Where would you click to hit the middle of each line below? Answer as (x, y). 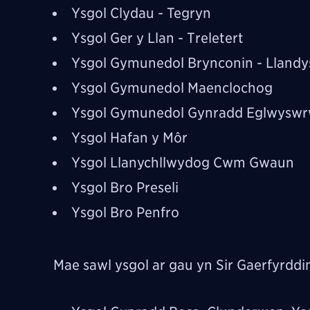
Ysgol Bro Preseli (125, 187)
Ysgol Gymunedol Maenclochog (172, 88)
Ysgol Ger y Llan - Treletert (157, 38)
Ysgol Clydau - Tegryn (141, 13)
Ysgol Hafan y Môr (129, 137)
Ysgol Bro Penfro (125, 212)
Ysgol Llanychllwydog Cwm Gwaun (183, 162)
